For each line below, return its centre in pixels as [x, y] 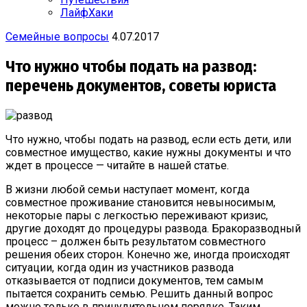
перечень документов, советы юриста [141, 85]
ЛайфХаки [87, 13]
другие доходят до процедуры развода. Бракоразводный [153, 228]
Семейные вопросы [57, 37]
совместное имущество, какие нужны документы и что [148, 152]
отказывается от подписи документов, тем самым [134, 280]
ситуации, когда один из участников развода [120, 267]
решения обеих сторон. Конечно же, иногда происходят [148, 254]
